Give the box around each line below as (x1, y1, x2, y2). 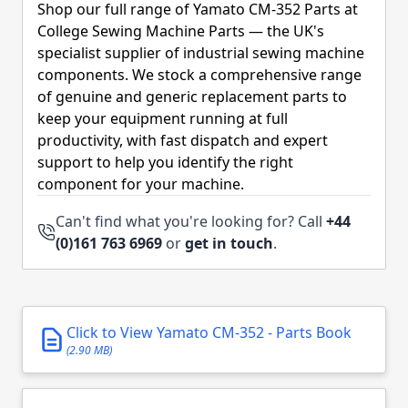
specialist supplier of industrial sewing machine (37, 43, 364, 63)
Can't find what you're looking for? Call (56, 211, 326, 231)
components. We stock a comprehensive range (37, 65, 362, 85)
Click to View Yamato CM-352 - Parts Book (66, 322, 352, 342)
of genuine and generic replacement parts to (37, 87, 347, 107)
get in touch (185, 233, 273, 253)
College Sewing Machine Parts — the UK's (37, 21, 324, 41)
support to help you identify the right (37, 152, 293, 172)
